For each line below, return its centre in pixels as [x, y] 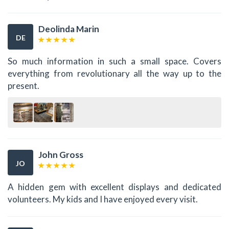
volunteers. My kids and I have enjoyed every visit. [103, 199]
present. [24, 85]
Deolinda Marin [69, 29]
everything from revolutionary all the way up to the [114, 73]
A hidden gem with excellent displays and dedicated [114, 187]
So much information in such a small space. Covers [114, 61]
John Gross [61, 155]
